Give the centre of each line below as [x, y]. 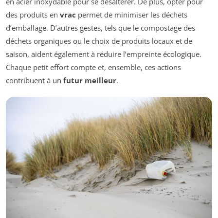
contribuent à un [35, 80]
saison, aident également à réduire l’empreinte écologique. [104, 54]
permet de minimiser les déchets [132, 14]
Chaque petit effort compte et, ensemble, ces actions [93, 67]
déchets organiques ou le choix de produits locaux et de [99, 41]
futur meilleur [90, 80]
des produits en [33, 14]
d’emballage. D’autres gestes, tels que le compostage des [100, 27]
